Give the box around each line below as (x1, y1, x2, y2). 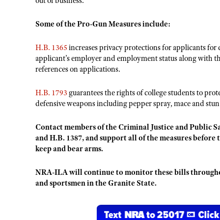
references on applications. (35, 64, 120, 74)
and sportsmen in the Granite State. (35, 178, 158, 188)
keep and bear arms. (35, 143, 103, 154)
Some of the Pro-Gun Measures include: (35, 19, 172, 29)
